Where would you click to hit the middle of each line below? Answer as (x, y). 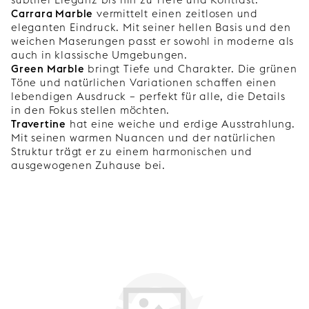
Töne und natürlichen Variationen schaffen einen (144, 83)
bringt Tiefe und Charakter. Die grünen (191, 69)
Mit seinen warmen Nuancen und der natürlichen (143, 138)
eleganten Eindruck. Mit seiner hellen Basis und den (151, 28)
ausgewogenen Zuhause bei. (89, 166)
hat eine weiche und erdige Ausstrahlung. (181, 124)
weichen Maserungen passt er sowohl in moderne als (153, 41)
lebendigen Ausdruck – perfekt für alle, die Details (148, 97)
